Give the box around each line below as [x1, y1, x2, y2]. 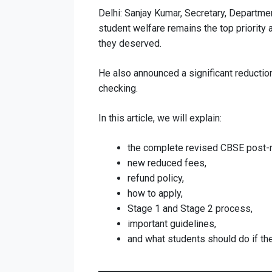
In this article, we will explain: [98, 112, 222, 124]
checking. [98, 82, 138, 94]
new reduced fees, [127, 157, 206, 169]
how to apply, [127, 187, 183, 199]
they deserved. [98, 37, 161, 49]
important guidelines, [127, 217, 216, 229]
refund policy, [127, 172, 184, 184]
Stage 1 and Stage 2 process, [127, 202, 253, 214]
